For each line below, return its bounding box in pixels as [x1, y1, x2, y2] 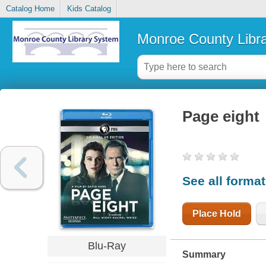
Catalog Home [5, 4, 55, 14]
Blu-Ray [87, 239, 126, 252]
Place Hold [192, 208, 241, 218]
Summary [182, 249, 226, 259]
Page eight [182, 108, 259, 125]
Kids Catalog [66, 4, 111, 14]
